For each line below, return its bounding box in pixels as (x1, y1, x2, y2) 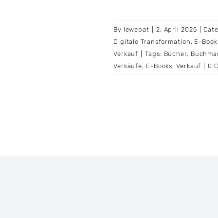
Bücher (163, 50, 187, 58)
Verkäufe (113, 62, 143, 70)
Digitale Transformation (113, 38, 191, 46)
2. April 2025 (156, 26, 197, 34)
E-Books (145, 62, 173, 70)
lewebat (123, 26, 149, 34)
